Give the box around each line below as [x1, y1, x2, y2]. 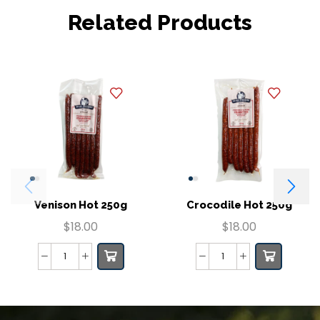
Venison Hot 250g [34, 199, 128, 211]
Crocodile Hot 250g [186, 199, 292, 211]
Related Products [68, 9, 252, 35]
